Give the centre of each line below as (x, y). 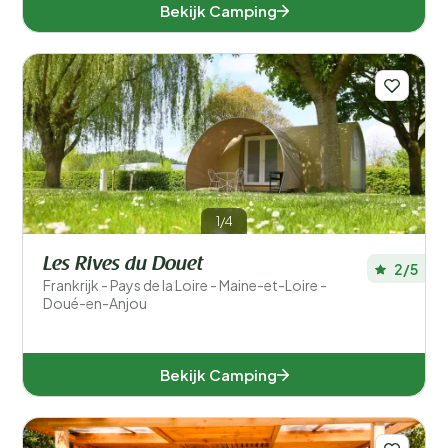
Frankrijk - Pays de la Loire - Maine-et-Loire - (185, 285)
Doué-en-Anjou (95, 303)
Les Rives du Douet (123, 265)
